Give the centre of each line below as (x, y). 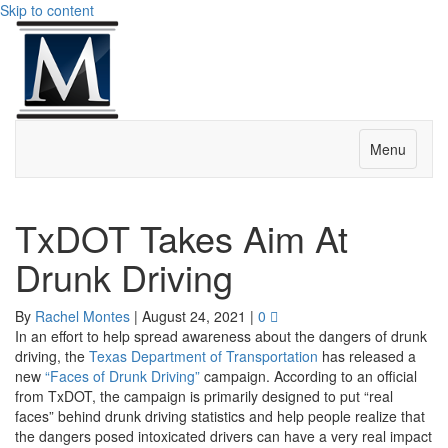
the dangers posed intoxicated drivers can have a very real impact (223, 436)
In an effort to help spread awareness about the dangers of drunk (221, 336)
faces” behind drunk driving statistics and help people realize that (220, 416)
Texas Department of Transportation (201, 356)
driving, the (50, 356)
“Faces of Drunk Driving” (122, 376)
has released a (367, 356)
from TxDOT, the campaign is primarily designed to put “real (204, 396)
